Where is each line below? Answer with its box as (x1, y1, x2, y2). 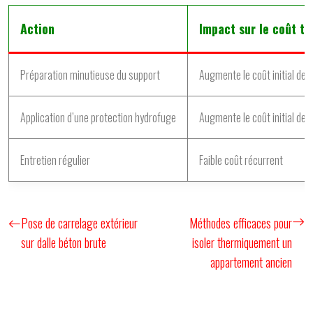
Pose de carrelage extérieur (21, 214, 138, 232)
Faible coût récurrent (199, 152, 283, 168)
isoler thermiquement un (192, 233, 292, 252)
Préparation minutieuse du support (20, 66, 160, 83)
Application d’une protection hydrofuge (20, 109, 176, 126)
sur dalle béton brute (21, 233, 106, 252)
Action (20, 20, 54, 38)
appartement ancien (210, 253, 292, 271)
